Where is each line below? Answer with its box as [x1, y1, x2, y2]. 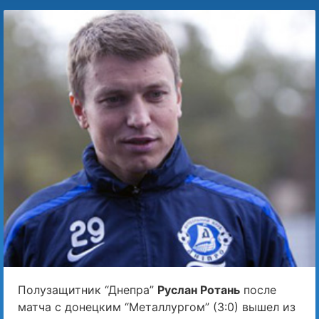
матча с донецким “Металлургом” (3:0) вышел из [18, 300, 296, 315]
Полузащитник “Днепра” [18, 283, 157, 298]
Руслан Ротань [157, 283, 240, 298]
